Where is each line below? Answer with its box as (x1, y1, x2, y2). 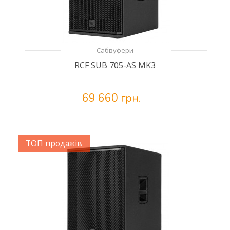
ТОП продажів (26, 138, 82, 149)
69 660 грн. (82, 91, 141, 105)
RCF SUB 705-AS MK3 (74, 60, 156, 71)
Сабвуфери (97, 46, 133, 55)
